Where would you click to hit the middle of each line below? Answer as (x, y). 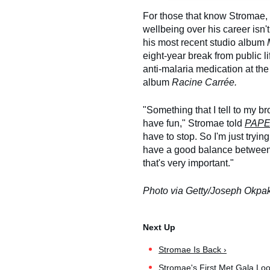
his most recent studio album (205, 42)
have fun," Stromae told (194, 123)
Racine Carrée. (204, 82)
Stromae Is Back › (193, 250)
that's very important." (188, 163)
